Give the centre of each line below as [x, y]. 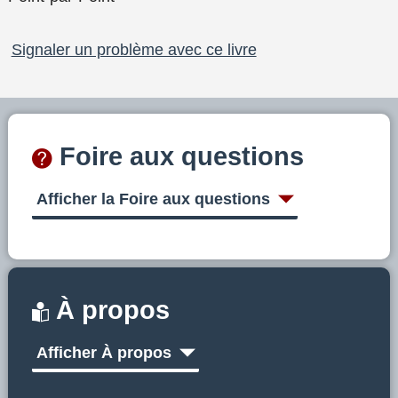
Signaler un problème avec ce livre [134, 49]
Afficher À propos [103, 352]
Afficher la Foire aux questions [153, 199]
